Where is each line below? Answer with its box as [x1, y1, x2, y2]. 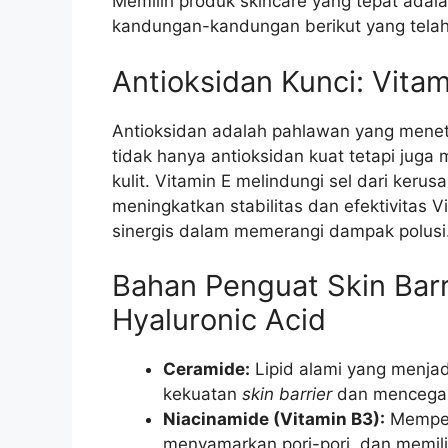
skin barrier [242, 384, 332, 405]
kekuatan [163, 384, 242, 405]
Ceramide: [163, 359, 250, 380]
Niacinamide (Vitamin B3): [163, 409, 385, 430]
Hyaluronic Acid [112, 302, 326, 338]
